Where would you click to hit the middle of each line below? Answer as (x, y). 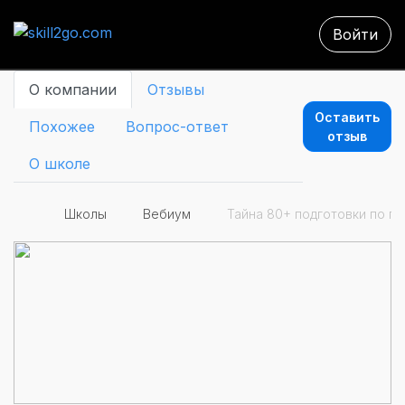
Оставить (347, 117)
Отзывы (176, 89)
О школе (60, 164)
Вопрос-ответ (177, 127)
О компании (73, 89)
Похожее (62, 127)
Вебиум (167, 214)
